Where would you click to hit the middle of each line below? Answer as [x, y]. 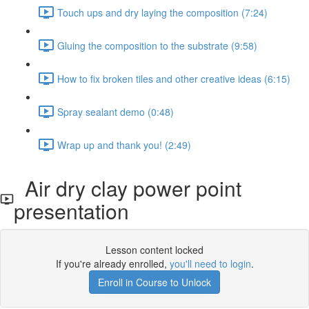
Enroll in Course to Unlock [154, 282]
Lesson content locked [154, 250]
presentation [72, 211]
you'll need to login [210, 263]
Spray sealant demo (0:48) [116, 111]
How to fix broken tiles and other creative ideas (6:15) [174, 78]
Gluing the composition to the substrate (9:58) [157, 45]
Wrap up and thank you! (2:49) [124, 144]
